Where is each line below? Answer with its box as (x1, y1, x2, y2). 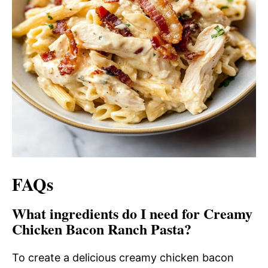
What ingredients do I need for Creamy (12, 203, 252, 224)
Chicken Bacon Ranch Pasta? (12, 218, 191, 239)
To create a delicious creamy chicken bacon (12, 251, 234, 264)
